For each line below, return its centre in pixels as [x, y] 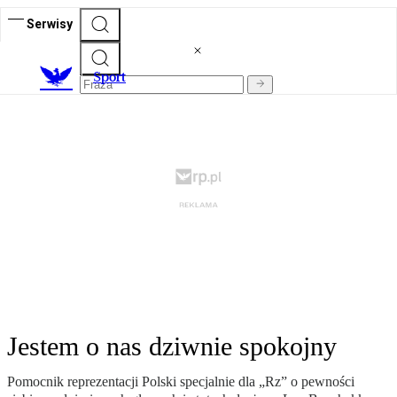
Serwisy [50, 23]
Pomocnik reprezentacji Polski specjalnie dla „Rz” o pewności [181, 382]
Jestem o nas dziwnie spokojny [172, 346]
